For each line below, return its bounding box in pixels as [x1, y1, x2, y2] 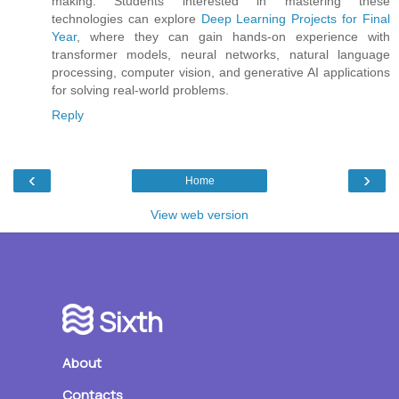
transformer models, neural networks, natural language [52, 46, 390, 61]
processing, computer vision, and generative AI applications [52, 64, 390, 79]
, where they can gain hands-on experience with [77, 28, 390, 44]
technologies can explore [52, 11, 201, 26]
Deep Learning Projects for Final [200, 11, 391, 26]
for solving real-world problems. [52, 82, 229, 97]
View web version [151, 208, 248, 223]
